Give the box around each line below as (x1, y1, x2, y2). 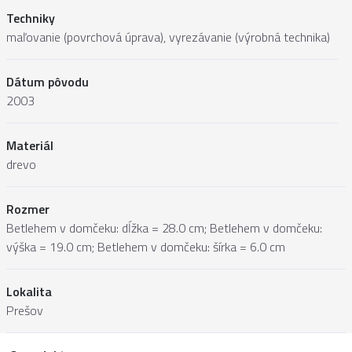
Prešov (6, 301, 43, 321)
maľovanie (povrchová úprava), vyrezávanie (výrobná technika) (6, 27, 330, 47)
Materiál (6, 136, 53, 156)
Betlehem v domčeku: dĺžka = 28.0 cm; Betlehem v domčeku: (6, 218, 322, 238)
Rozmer (6, 200, 49, 219)
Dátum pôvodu (6, 72, 89, 92)
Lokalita (6, 282, 52, 302)
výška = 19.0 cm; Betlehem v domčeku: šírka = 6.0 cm (6, 237, 285, 257)
